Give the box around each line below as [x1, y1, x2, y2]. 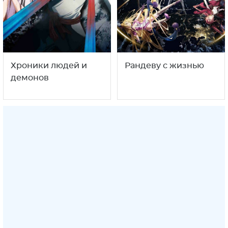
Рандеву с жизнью [125, 62, 204, 70]
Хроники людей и [11, 62, 87, 70]
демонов [11, 74, 49, 82]
